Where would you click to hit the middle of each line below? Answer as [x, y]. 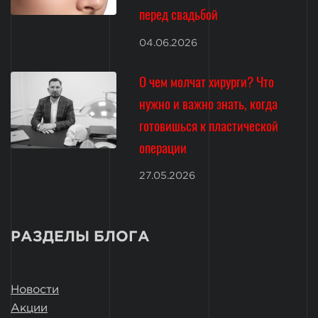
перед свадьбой [179, 14]
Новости [35, 290]
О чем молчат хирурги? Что [207, 81]
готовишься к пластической [209, 125]
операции [163, 147]
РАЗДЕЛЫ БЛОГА [80, 237]
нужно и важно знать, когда [209, 103]
